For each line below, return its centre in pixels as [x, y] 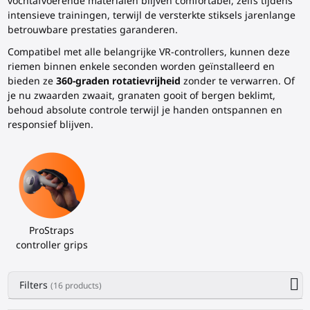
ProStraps [52, 230]
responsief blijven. [50, 124]
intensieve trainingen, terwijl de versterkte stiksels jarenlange [151, 15]
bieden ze [31, 80]
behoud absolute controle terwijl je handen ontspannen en [145, 109]
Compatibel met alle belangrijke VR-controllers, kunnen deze [148, 51]
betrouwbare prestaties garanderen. [92, 29]
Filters [35, 284]
